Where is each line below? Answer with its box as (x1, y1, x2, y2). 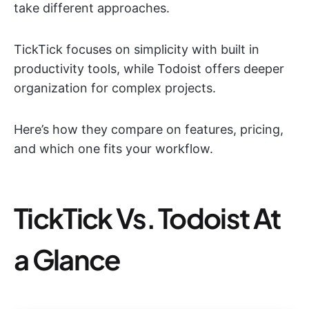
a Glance (14, 241, 121, 277)
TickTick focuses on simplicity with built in (14, 42, 259, 57)
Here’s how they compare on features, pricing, (14, 122, 283, 137)
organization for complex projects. (14, 81, 216, 95)
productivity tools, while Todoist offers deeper (14, 61, 284, 76)
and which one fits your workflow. (14, 141, 213, 156)
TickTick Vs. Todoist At (14, 200, 281, 235)
